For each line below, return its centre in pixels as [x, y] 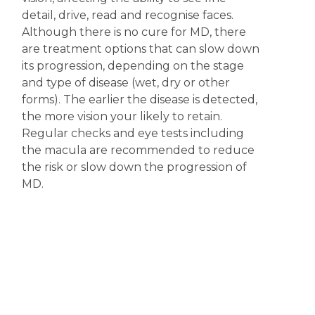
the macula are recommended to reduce [138, 150]
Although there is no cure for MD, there [134, 32]
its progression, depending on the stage [133, 66]
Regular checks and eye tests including [133, 133]
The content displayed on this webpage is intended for [115, 296]
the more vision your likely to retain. [122, 116]
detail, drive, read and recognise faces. [127, 15]
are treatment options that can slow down [140, 49]
